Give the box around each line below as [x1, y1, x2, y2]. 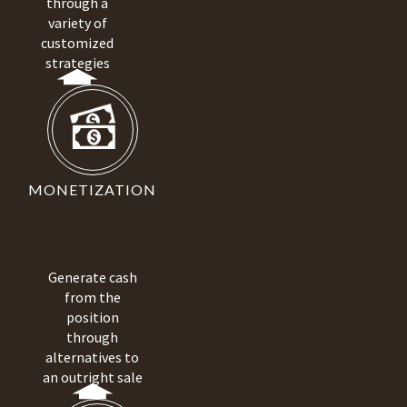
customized [41, 34, 114, 52]
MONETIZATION [28, 181, 156, 198]
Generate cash [47, 268, 137, 286]
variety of [47, 14, 107, 32]
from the [64, 288, 121, 306]
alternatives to [45, 348, 139, 366]
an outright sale [42, 368, 143, 386]
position [65, 308, 119, 326]
